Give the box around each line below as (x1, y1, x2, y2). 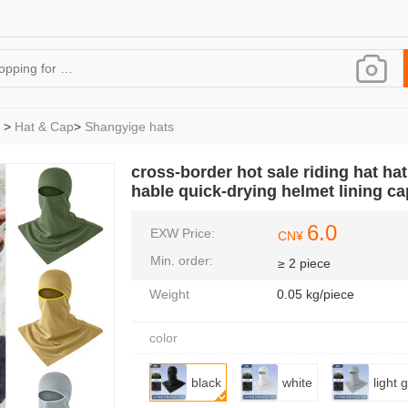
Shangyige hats (85, 119, 174, 134)
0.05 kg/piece (277, 287, 354, 301)
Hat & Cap (15, 119, 74, 134)
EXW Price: (150, 226, 215, 240)
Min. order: (150, 253, 213, 268)
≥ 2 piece (278, 256, 331, 270)
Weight (149, 287, 189, 301)
